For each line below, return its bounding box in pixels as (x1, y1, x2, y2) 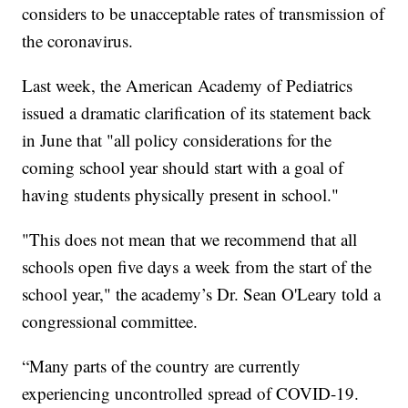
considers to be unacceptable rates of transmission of (22, 2, 385, 25)
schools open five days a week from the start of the (22, 255, 372, 279)
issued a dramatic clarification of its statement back (22, 101, 372, 125)
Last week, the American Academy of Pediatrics (22, 74, 353, 97)
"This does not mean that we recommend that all (22, 228, 358, 251)
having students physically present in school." (22, 183, 340, 207)
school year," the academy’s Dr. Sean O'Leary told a (22, 282, 382, 306)
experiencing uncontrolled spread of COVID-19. (22, 382, 360, 405)
